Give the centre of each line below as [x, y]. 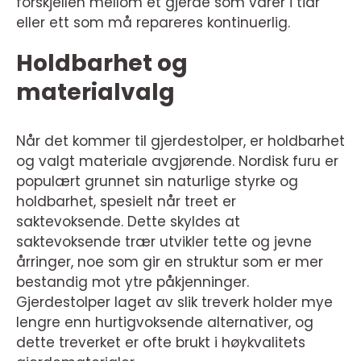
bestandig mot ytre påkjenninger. [133, 282]
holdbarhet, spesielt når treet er [126, 201]
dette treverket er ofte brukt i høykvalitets [161, 342]
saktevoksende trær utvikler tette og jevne [164, 242]
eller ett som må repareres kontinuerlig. [153, 23]
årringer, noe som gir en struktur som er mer [170, 262]
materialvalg [95, 92]
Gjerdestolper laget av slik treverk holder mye [174, 302]
